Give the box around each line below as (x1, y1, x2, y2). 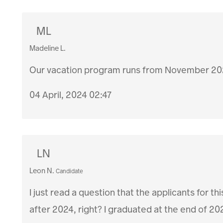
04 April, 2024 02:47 (29, 89, 112, 102)
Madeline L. (29, 43, 66, 54)
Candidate (56, 167, 84, 176)
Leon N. (29, 166, 55, 176)
